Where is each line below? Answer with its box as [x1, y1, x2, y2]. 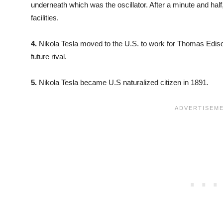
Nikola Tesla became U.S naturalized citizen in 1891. [37, 78, 209, 87]
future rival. [31, 52, 67, 61]
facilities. [31, 13, 59, 22]
